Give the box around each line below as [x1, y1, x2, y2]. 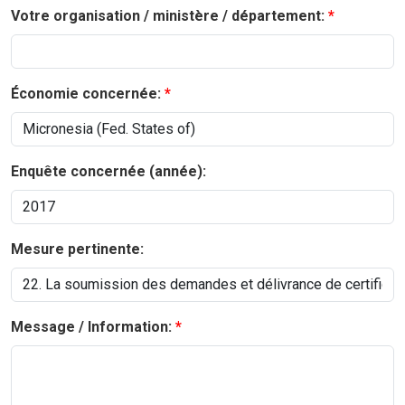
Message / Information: [11, 318, 172, 336]
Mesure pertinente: [11, 240, 144, 259]
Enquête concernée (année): [11, 163, 206, 181]
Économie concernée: [11, 85, 161, 103]
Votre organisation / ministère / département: [11, 7, 325, 25]
